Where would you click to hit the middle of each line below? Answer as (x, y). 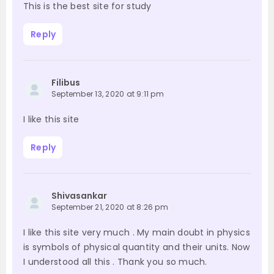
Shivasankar (79, 196)
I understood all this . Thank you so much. (115, 262)
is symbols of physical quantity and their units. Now (137, 247)
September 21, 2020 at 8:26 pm (110, 207)
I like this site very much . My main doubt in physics (137, 233)
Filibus (66, 83)
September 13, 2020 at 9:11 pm (108, 94)
